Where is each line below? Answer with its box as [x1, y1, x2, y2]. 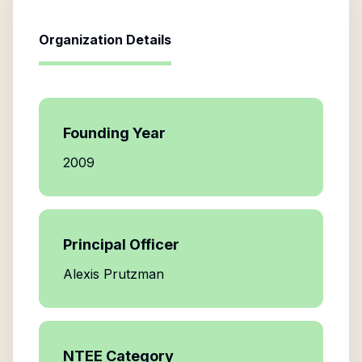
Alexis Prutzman [63, 266, 164, 282]
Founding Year [63, 124, 166, 141]
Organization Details [39, 32, 171, 48]
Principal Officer [63, 236, 179, 253]
